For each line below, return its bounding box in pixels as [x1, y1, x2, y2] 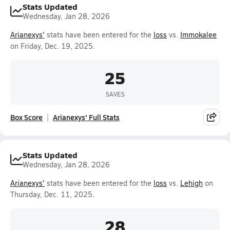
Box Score [10, 112, 43, 122]
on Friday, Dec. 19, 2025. [10, 41, 95, 51]
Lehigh [180, 178, 203, 188]
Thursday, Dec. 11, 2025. [10, 189, 94, 199]
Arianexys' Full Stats [53, 112, 120, 122]
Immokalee [180, 30, 217, 40]
